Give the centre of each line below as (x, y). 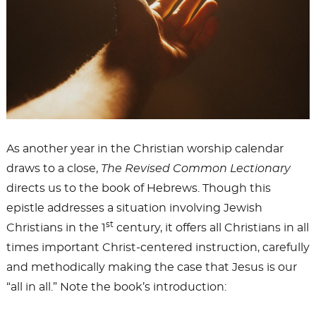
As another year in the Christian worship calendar (145, 149)
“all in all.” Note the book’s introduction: (116, 287)
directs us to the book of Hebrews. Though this (138, 189)
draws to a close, (53, 169)
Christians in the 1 (56, 228)
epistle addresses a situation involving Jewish (134, 208)
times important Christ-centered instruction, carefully (158, 248)
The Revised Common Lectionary (195, 169)
